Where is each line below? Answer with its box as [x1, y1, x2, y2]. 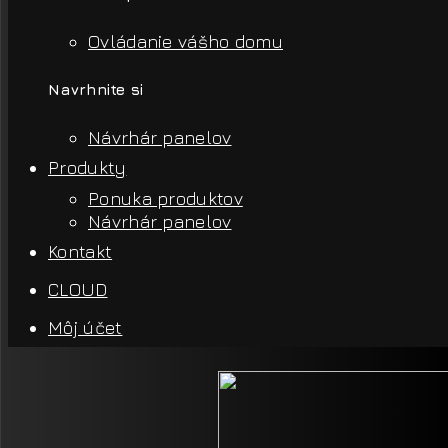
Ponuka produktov [88, 188, 243, 210]
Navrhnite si [48, 81, 144, 99]
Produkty [48, 157, 127, 179]
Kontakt [48, 241, 113, 263]
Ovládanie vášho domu [88, 31, 283, 53]
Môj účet [48, 317, 123, 339]
